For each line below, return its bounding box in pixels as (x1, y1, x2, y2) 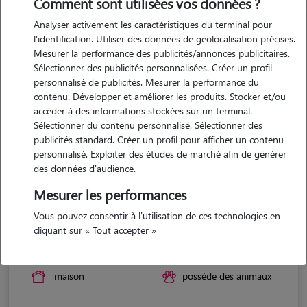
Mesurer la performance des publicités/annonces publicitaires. (34, 47, 290, 60)
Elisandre (25, 223, 79, 242)
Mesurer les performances (34, 185, 186, 204)
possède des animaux (182, 269, 271, 282)
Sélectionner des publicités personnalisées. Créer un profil (34, 61, 272, 74)
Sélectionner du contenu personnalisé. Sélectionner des (34, 119, 262, 132)
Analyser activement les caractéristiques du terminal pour (34, 18, 272, 31)
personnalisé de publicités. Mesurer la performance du (34, 75, 259, 88)
